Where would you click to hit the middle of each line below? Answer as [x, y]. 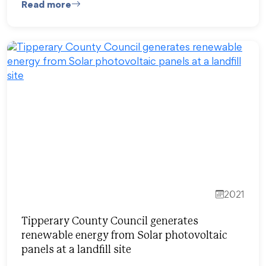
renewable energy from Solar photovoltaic [124, 236]
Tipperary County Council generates [110, 221]
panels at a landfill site [76, 250]
